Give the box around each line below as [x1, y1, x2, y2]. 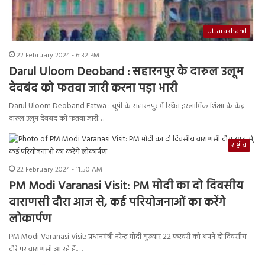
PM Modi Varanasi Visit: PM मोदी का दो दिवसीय [9, 177, 243, 196]
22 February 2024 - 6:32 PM [17, 50, 99, 62]
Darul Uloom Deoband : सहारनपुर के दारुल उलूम [9, 63, 243, 82]
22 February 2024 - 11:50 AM [17, 164, 102, 176]
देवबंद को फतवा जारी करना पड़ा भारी [9, 79, 177, 99]
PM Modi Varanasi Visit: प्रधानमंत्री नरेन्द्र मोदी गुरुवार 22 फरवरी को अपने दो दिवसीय [9, 231, 247, 244]
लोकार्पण [9, 210, 51, 230]
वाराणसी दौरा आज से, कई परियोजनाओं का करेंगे [9, 193, 225, 213]
